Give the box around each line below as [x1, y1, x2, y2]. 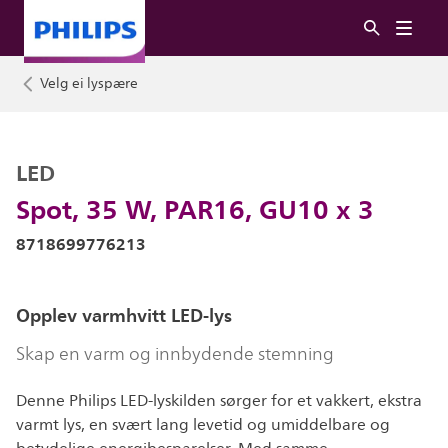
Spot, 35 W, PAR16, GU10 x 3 [16, 187, 374, 231]
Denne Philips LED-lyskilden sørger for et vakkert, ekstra [16, 388, 422, 414]
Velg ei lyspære [40, 72, 138, 95]
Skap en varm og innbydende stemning [16, 340, 334, 368]
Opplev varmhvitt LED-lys [16, 300, 232, 331]
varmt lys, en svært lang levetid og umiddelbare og [16, 412, 390, 438]
